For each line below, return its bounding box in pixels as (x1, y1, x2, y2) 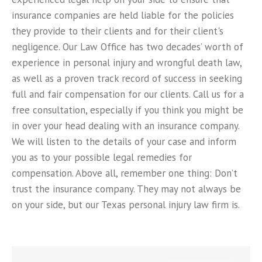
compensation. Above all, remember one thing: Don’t (12, 167, 237, 180)
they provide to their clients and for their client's (12, 25, 223, 37)
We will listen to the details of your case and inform (12, 135, 236, 148)
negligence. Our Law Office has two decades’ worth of (12, 40, 243, 53)
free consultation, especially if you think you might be (12, 104, 243, 116)
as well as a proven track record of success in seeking (12, 72, 242, 85)
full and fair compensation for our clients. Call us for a (12, 88, 244, 101)
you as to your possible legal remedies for (12, 151, 192, 164)
